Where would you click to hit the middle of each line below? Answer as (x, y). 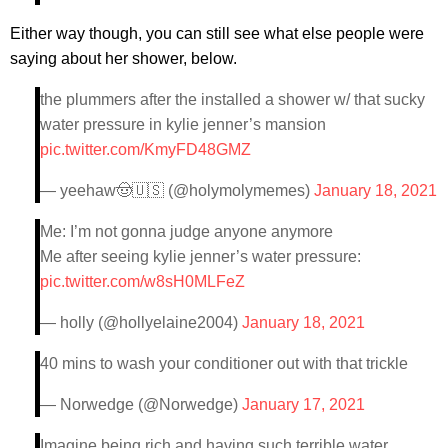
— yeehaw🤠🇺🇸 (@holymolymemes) (177, 190)
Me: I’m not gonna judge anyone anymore (186, 231)
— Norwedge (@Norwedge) (141, 404)
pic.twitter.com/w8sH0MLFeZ (142, 281)
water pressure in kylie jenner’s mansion (183, 124)
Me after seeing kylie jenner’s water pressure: (200, 256)
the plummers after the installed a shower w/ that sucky (232, 99)
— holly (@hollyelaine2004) (141, 322)
